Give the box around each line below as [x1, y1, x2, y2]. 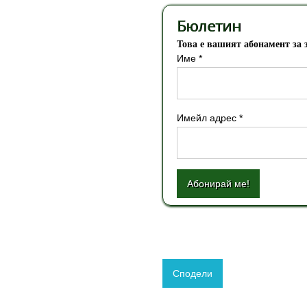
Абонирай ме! [187, 178, 249, 190]
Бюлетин [177, 15, 241, 36]
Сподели [173, 268, 212, 280]
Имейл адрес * [177, 112, 243, 124]
